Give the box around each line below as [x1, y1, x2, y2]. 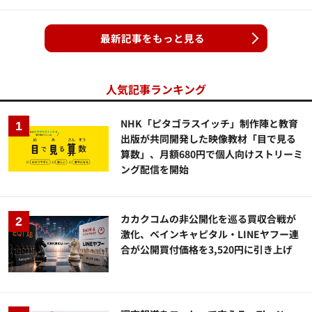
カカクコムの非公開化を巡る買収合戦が [120, 211, 297, 226]
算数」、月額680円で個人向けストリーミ [120, 146, 304, 161]
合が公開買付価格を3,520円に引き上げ [120, 242, 293, 256]
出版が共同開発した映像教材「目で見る [120, 131, 297, 146]
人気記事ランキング [106, 80, 206, 97]
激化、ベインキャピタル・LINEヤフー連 [120, 226, 299, 241]
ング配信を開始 [120, 162, 189, 176]
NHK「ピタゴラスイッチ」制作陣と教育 [120, 116, 299, 130]
